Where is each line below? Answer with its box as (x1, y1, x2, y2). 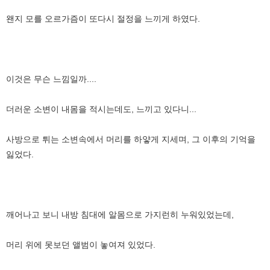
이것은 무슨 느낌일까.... (6, 74, 96, 84)
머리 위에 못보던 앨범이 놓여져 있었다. (6, 239, 155, 250)
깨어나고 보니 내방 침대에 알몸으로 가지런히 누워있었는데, (6, 209, 234, 219)
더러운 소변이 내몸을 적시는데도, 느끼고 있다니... (6, 104, 196, 114)
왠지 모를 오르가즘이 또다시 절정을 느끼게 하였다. (6, 13, 200, 24)
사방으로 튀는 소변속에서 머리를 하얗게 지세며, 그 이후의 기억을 (6, 134, 256, 144)
